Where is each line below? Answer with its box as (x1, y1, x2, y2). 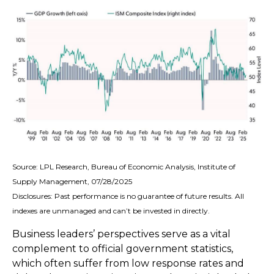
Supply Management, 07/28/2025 (12, 177, 132, 187)
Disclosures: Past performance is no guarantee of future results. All (12, 191, 244, 201)
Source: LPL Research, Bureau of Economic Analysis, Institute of (12, 162, 235, 172)
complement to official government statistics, (12, 243, 233, 255)
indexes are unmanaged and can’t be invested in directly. (12, 206, 210, 216)
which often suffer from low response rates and (12, 257, 244, 270)
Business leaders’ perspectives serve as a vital (12, 228, 231, 240)
